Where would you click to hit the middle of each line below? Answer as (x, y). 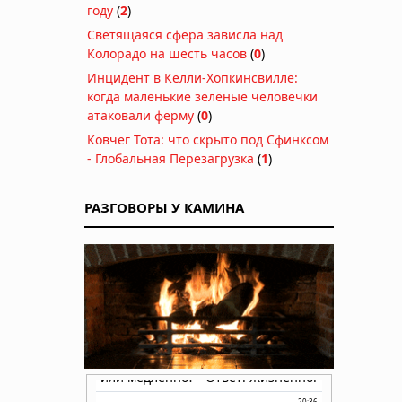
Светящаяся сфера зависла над (185, 34)
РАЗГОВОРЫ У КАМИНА (164, 207)
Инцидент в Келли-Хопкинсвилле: (192, 77)
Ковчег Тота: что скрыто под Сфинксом (208, 139)
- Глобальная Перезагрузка (170, 158)
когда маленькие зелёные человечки (202, 96)
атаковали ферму (140, 115)
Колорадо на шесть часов (167, 53)
